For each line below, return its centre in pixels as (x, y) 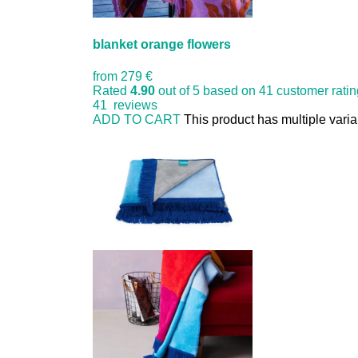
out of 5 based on (207, 90)
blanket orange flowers (162, 45)
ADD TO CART (137, 119)
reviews (133, 105)
